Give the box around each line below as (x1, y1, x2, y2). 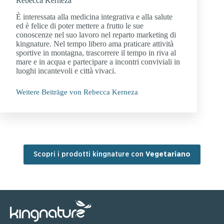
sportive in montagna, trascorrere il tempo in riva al (16, 48, 176, 57)
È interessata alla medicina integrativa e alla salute (16, 12, 172, 21)
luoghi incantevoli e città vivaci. (16, 66, 116, 75)
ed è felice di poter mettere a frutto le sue (16, 21, 143, 30)
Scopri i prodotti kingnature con (33, 150, 145, 158)
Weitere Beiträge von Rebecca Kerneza (16, 88, 138, 96)
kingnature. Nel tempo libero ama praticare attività (16, 39, 173, 48)
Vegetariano (145, 150, 190, 158)
